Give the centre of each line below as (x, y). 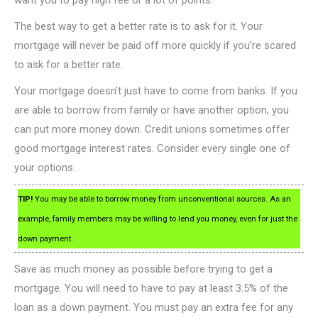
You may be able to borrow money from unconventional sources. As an (162, 199)
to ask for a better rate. (68, 65)
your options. (45, 168)
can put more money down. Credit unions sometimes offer (152, 130)
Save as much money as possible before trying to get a (143, 269)
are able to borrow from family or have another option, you (152, 110)
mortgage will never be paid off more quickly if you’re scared (155, 46)
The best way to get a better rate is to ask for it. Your (138, 27)
